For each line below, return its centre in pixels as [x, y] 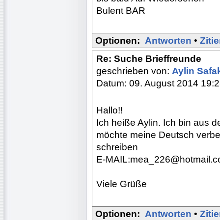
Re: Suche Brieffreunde [149, 58]
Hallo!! [110, 110]
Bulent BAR [121, 10]
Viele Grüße [122, 184]
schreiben [117, 147]
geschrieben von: [134, 71]
